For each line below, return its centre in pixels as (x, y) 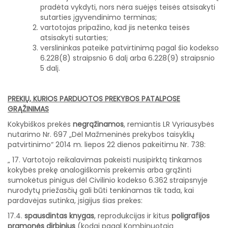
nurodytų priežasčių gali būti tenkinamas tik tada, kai (101, 191)
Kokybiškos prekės (40, 124)
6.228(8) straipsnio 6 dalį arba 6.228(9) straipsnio (127, 58)
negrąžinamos (98, 124)
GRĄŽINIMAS (28, 109)
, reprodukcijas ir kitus (133, 216)
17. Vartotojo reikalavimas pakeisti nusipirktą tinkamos (107, 160)
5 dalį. (50, 68)
